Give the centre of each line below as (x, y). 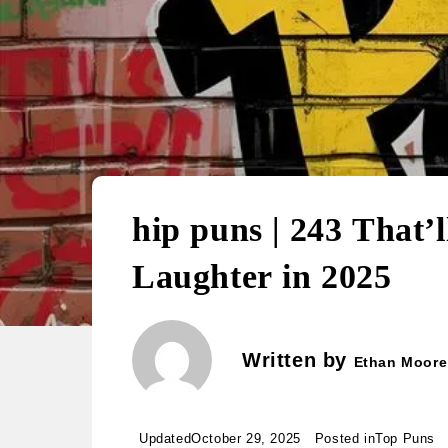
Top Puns (405, 438)
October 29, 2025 (246, 438)
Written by (298, 360)
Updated (165, 438)
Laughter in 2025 (262, 276)
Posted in (345, 438)
